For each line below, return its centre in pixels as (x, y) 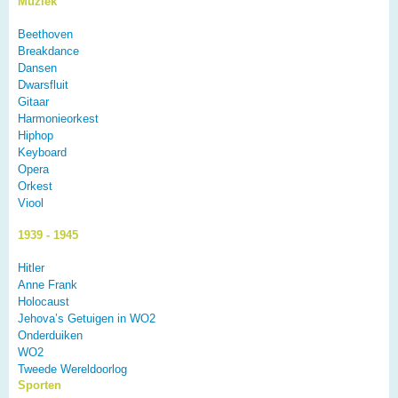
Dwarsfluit (43, 85)
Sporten (40, 386)
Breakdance (48, 52)
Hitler (31, 268)
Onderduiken (50, 336)
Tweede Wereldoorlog (72, 370)
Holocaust (44, 302)
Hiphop (36, 136)
